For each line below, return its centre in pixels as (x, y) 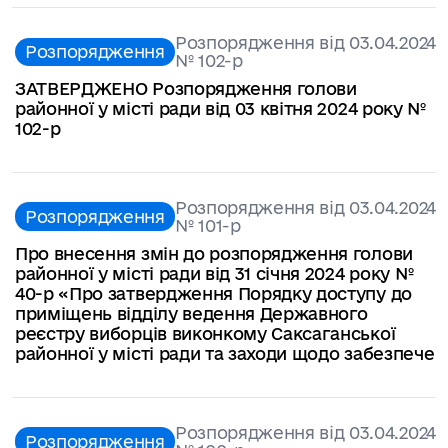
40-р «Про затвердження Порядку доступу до (213, 293)
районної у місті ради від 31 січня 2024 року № (214, 273)
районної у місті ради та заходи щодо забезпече (225, 353)
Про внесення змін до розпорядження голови (214, 253)
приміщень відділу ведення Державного (191, 313)
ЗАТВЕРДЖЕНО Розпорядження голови (186, 88)
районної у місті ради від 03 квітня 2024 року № (220, 108)
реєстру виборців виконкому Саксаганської (205, 333)
